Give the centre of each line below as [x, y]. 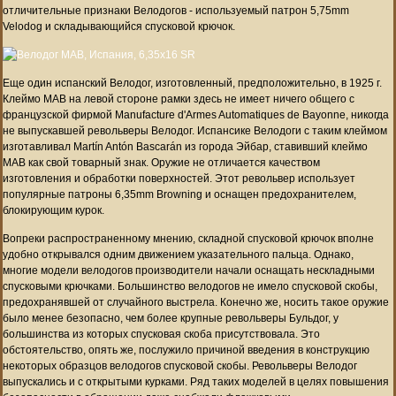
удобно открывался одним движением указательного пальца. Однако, [178, 254]
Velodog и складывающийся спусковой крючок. [119, 26]
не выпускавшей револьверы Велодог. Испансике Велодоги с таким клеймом [195, 130]
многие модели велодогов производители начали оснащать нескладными [189, 270]
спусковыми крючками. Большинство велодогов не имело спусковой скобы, [190, 286]
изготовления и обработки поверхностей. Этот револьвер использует [179, 178]
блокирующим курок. [53, 210]
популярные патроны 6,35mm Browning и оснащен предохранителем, [179, 194]
